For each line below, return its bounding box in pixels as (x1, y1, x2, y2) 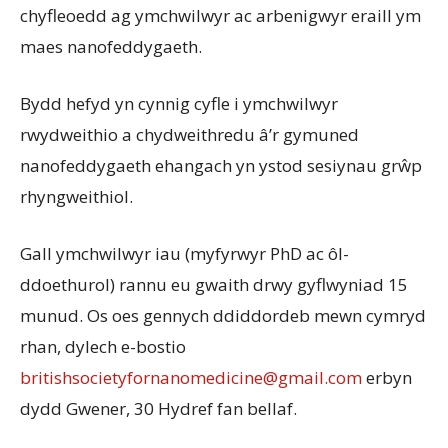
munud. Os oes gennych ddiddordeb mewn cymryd (20, 303, 426, 327)
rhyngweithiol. (20, 184, 133, 208)
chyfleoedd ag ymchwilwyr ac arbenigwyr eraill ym (20, 3, 421, 27)
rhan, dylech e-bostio (20, 334, 186, 358)
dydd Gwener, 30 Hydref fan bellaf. (20, 396, 297, 420)
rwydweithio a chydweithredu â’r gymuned (20, 122, 359, 146)
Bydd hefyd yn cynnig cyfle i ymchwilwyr (20, 91, 338, 115)
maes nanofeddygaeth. (20, 34, 202, 58)
